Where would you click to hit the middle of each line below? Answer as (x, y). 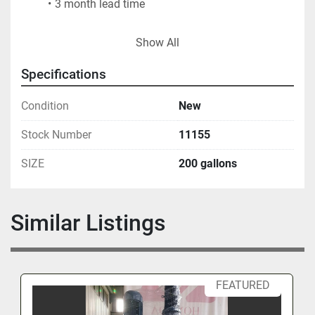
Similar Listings (95, 223)
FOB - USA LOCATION (74, 37)
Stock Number (56, 134)
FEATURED (243, 285)
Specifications (64, 74)
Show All (157, 42)
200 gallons (208, 163)
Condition (45, 105)
